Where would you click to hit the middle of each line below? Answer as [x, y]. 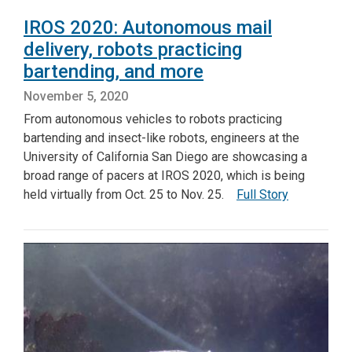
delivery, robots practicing [133, 49]
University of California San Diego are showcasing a [165, 156]
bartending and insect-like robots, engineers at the [161, 137]
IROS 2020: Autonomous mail [148, 27]
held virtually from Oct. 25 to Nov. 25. [130, 194]
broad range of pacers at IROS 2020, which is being [164, 175]
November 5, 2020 [76, 96]
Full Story [262, 194]
